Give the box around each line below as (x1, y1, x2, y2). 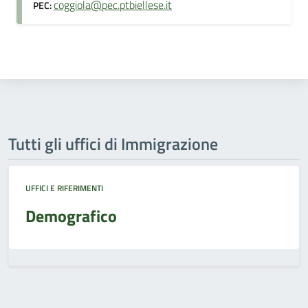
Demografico (25, 203, 117, 228)
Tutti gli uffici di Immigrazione (8, 131, 218, 156)
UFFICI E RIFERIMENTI (25, 181, 103, 195)
